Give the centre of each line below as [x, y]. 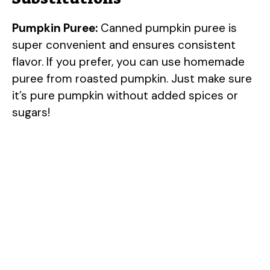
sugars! [31, 112]
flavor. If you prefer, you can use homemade [128, 61]
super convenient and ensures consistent [124, 45]
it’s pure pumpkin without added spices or [125, 95]
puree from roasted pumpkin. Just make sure [132, 78]
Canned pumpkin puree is [167, 28]
